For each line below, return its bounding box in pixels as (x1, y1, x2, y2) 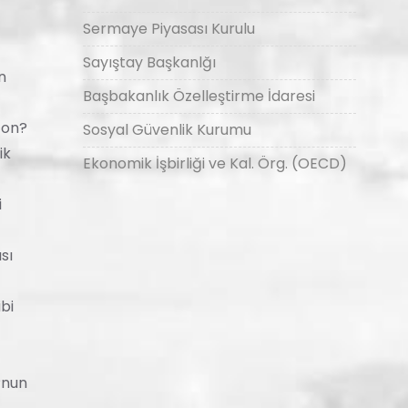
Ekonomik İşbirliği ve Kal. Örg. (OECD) (83, 153, 347, 174)
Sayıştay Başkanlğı (83, 52, 216, 73)
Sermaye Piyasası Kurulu (83, 18, 255, 39)
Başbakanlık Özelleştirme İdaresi (83, 86, 315, 107)
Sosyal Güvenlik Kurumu (83, 119, 251, 140)
